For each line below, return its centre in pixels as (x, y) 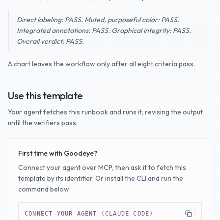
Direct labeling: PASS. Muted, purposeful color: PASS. (98, 19)
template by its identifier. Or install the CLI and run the (101, 178)
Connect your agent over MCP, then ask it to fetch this (102, 167)
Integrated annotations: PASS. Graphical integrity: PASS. (104, 30)
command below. (44, 189)
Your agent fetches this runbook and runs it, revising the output (105, 112)
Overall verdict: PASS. (50, 41)
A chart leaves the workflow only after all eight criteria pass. (101, 64)
